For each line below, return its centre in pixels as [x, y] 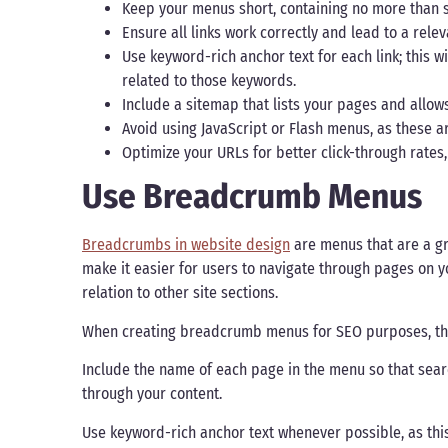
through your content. [152, 394]
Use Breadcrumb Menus [252, 196]
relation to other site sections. [182, 293]
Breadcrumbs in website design [186, 245]
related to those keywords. [209, 81]
